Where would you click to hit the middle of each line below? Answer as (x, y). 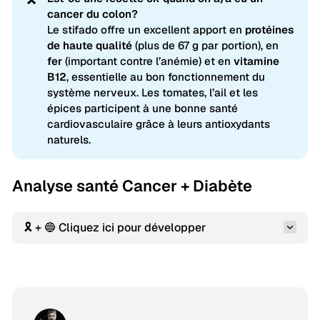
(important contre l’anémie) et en (147, 61)
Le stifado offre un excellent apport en (146, 30)
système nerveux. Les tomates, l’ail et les (152, 93)
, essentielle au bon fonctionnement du (165, 77)
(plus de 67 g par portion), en (205, 46)
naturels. (69, 140)
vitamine (256, 61)
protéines (269, 30)
